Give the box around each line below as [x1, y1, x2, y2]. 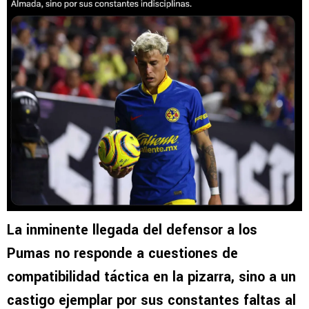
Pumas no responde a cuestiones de [7, 243, 238, 263]
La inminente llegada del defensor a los [7, 219, 257, 240]
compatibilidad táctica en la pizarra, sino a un [7, 266, 296, 287]
